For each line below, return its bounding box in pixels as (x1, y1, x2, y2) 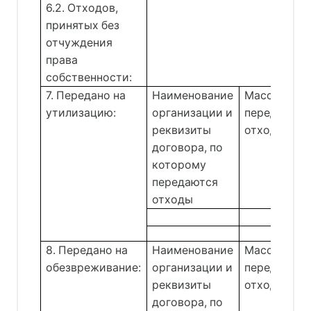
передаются (152, 175, 219, 189)
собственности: (46, 70, 133, 84)
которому (152, 158, 207, 171)
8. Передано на (46, 243, 128, 257)
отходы (152, 192, 194, 206)
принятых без (46, 18, 120, 32)
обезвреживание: (46, 260, 142, 274)
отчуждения (46, 35, 113, 49)
